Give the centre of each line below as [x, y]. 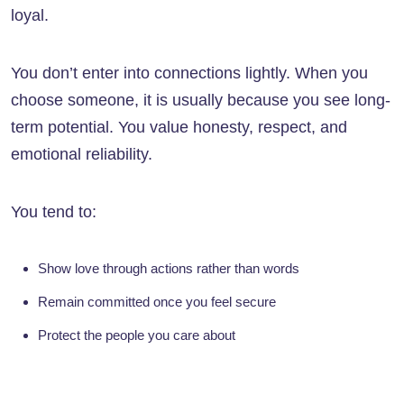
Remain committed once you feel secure [157, 302]
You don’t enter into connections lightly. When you [189, 73]
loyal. [30, 16]
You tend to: [54, 212]
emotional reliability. [82, 155]
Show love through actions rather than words [169, 269]
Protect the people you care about [137, 335]
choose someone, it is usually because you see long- [201, 101]
